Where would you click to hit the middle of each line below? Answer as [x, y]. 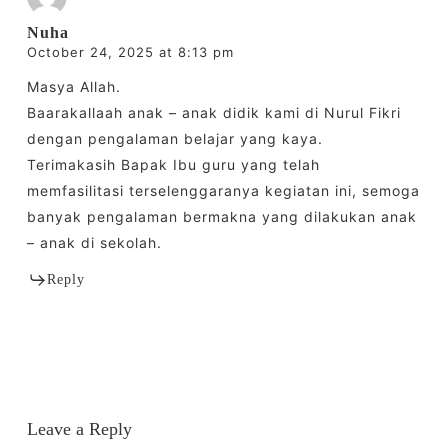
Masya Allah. [73, 87]
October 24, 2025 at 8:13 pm [130, 52]
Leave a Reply [79, 429]
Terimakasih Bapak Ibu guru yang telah [173, 165]
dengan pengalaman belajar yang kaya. [174, 139]
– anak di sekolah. [94, 243]
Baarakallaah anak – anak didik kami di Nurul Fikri [213, 113]
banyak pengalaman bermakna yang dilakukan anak [221, 217]
